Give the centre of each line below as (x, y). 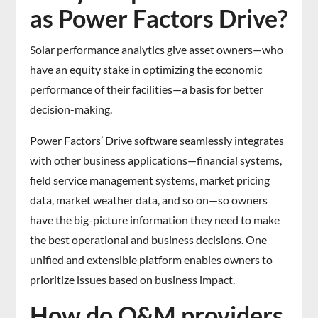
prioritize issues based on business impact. (133, 279)
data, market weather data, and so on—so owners (149, 199)
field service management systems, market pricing (150, 180)
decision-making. (71, 109)
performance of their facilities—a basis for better (147, 89)
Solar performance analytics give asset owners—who (157, 49)
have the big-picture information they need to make (155, 219)
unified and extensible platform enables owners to (152, 259)
